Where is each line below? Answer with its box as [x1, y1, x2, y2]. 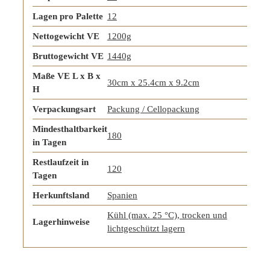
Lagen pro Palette [32, 11, 103, 21]
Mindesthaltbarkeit [32, 124, 107, 134]
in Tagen [32, 137, 66, 147]
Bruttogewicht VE [32, 51, 104, 61]
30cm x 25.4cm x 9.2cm [107, 77, 199, 87]
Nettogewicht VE [32, 31, 99, 41]
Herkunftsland [32, 190, 89, 200]
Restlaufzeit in [32, 157, 89, 167]
